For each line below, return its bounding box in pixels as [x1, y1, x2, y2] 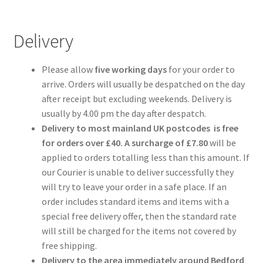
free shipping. [41, 240, 97, 252]
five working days [94, 63, 167, 76]
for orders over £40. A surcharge [41, 137, 173, 149]
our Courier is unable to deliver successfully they [41, 166, 234, 178]
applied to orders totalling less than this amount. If [41, 151, 249, 164]
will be [207, 137, 236, 149]
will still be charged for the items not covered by [41, 225, 236, 237]
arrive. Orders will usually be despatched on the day [41, 78, 245, 90]
